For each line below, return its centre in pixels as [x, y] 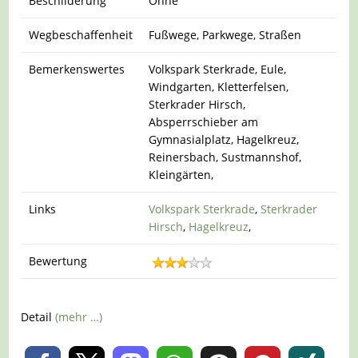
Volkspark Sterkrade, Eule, [218, 70]
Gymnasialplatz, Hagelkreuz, [224, 140]
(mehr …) [79, 316]
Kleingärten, [181, 175]
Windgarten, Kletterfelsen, [219, 87]
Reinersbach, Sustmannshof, [225, 157]
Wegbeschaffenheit [81, 35]
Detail [38, 316]
